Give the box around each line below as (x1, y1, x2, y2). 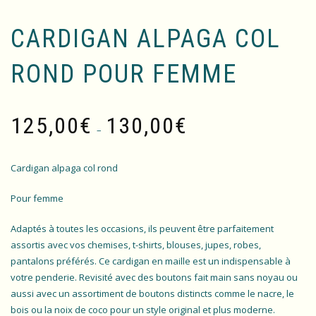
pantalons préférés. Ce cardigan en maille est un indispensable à (11, 255, 291, 268)
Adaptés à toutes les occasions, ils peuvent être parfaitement (11, 222, 274, 236)
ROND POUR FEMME (11, 59, 237, 90)
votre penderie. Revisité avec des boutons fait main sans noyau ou (11, 271, 298, 284)
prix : (187, 139, 207, 152)
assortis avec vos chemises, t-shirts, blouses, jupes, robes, (11, 238, 261, 252)
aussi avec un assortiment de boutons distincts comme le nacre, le (11, 287, 294, 300)
